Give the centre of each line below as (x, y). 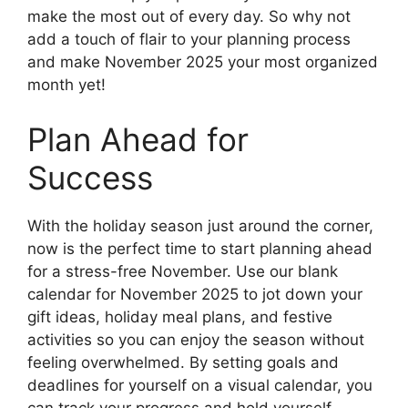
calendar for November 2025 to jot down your (195, 294)
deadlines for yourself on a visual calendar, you (200, 385)
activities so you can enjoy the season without (196, 339)
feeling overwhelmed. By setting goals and (183, 362)
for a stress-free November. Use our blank (183, 271)
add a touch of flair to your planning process (189, 40)
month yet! (66, 85)
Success (90, 177)
